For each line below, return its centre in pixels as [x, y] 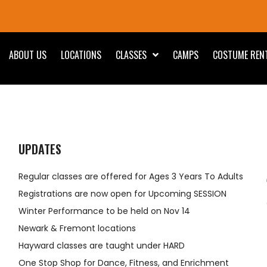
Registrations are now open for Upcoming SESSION [122, 194]
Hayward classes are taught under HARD [101, 246]
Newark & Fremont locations [77, 228]
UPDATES [40, 149]
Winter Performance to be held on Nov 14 [104, 211]
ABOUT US [28, 55]
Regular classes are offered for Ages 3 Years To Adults [131, 176]
